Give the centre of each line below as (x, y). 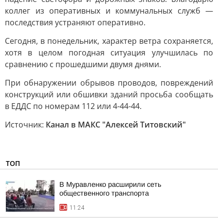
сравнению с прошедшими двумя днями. (83, 64)
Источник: (25, 125)
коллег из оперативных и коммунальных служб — (109, 11)
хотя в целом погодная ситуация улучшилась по (109, 53)
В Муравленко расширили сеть (110, 184)
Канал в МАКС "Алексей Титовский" (116, 125)
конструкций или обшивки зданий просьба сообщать (109, 94)
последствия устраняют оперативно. (75, 22)
